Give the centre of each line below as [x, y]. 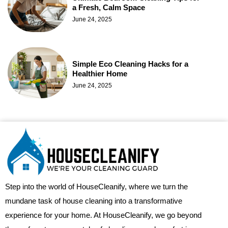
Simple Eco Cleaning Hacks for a [130, 64]
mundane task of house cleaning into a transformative [94, 201]
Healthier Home [100, 73]
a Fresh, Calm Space [109, 7]
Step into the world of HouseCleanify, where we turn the [96, 187]
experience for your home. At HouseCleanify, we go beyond [103, 215]
